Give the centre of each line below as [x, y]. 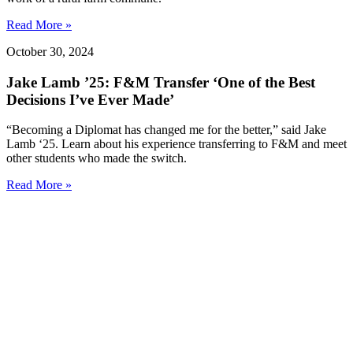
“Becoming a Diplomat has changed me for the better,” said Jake [166, 130]
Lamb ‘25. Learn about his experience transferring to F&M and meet [176, 144]
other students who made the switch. [97, 158]
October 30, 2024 [50, 52]
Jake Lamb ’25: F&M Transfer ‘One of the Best [161, 82]
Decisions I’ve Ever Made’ [90, 99]
